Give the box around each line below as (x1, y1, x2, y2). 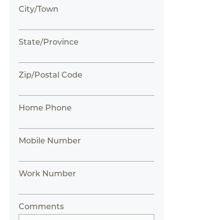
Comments (18, 202, 64, 211)
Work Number (18, 169, 76, 178)
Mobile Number (18, 136, 81, 145)
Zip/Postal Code (18, 70, 82, 80)
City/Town (18, 4, 58, 14)
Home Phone (18, 103, 72, 112)
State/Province (18, 37, 79, 47)
